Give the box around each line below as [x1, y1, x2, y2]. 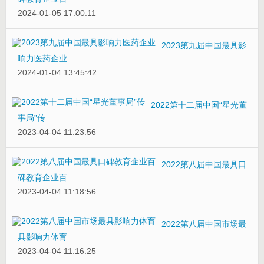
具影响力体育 [17, 232, 67, 242]
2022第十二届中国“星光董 [150, 100, 247, 110]
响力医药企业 [17, 53, 67, 63]
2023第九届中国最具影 [161, 40, 246, 50]
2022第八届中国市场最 [161, 219, 246, 229]
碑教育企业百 [17, 172, 67, 182]
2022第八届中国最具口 [161, 159, 246, 169]
